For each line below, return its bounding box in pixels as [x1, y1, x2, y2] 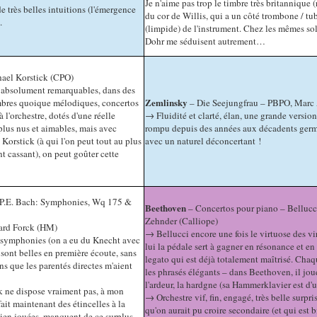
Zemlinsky [145, 96, 188, 110]
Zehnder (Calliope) [145, 214, 219, 228]
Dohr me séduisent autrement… [145, 35, 266, 48]
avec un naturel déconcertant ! [145, 134, 262, 148]
